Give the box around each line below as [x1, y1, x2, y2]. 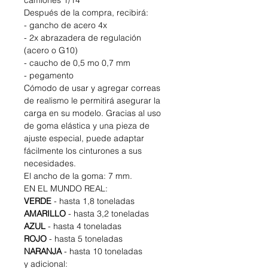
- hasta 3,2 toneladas [66, 208, 149, 220]
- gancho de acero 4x [24, 20, 107, 31]
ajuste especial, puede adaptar [24, 133, 144, 144]
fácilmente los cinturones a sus [24, 145, 142, 157]
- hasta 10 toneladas [62, 246, 142, 257]
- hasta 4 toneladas [45, 221, 121, 232]
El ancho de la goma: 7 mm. [24, 170, 132, 182]
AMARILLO [24, 208, 66, 220]
